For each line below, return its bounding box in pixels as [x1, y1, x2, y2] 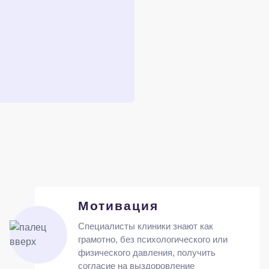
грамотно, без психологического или [77, 234, 228, 244]
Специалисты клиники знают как [77, 221, 213, 231]
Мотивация [77, 199, 159, 213]
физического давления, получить [77, 247, 216, 258]
